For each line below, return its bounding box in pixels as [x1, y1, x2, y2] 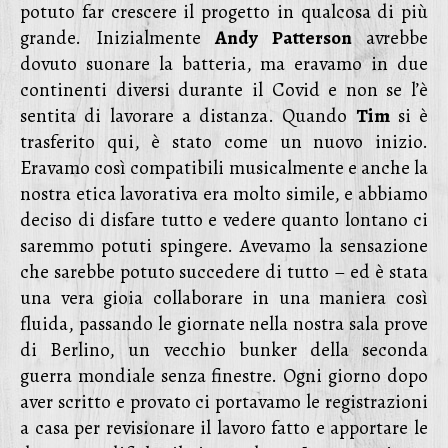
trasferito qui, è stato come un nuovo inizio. [20, 129, 428, 155]
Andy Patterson [215, 25, 352, 51]
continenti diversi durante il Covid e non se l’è [20, 77, 428, 103]
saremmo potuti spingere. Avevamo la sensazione [20, 233, 428, 259]
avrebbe [351, 25, 428, 51]
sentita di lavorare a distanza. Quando [20, 103, 356, 129]
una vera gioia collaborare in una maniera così [20, 285, 428, 311]
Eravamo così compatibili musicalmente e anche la [20, 155, 428, 181]
